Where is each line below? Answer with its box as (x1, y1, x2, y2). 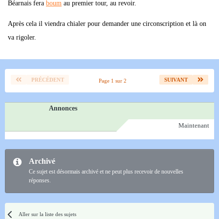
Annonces (49, 104, 77, 112)
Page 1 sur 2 (99, 78, 130, 84)
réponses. (29, 177, 51, 184)
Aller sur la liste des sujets (19, 211, 77, 218)
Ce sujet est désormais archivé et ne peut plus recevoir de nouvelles (29, 168, 183, 175)
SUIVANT (164, 77, 188, 83)
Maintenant (178, 122, 209, 130)
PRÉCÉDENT (31, 77, 64, 83)
